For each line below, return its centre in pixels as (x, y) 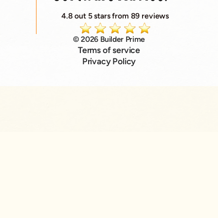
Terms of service (109, 50)
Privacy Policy (109, 61)
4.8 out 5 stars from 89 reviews (115, 16)
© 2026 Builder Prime (109, 39)
